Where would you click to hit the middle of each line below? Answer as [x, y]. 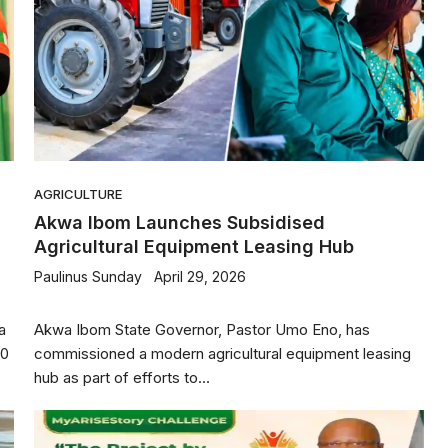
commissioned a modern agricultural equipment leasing [222, 353]
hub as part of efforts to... [122, 377]
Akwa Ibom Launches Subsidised [179, 222]
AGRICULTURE [78, 194]
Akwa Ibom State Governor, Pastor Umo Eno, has [202, 329]
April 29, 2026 [200, 276]
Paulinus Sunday [88, 276]
